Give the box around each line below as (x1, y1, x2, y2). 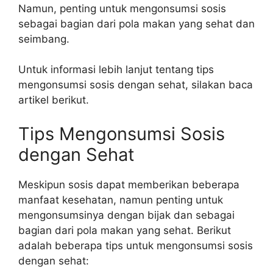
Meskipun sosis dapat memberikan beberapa (18, 178, 239, 191)
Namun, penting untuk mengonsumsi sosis (18, 2, 226, 15)
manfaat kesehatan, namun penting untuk (18, 193, 223, 206)
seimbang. (18, 32, 69, 45)
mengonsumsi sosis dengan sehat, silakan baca (18, 79, 253, 91)
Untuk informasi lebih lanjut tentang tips (18, 63, 214, 76)
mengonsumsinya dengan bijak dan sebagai (18, 208, 235, 221)
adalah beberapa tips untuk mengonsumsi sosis (18, 239, 253, 252)
